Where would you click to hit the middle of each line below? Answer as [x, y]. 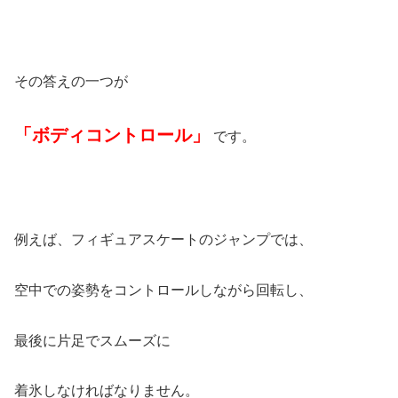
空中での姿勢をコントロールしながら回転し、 [163, 290]
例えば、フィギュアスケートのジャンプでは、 [163, 240]
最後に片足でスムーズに [92, 340]
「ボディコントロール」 [112, 135]
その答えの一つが [71, 81]
